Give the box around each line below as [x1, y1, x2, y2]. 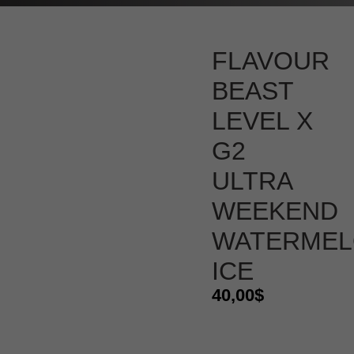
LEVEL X [211, 106, 313, 135]
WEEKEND [211, 196, 338, 225]
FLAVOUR [211, 46, 330, 75]
